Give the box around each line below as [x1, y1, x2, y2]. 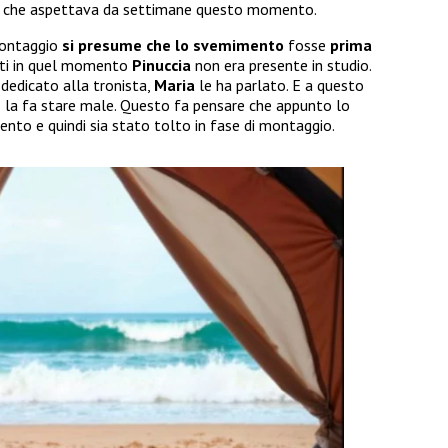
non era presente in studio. [195, 55, 371, 76]
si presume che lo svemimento [62, 35, 288, 56]
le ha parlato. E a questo [199, 75, 364, 96]
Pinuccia [132, 55, 195, 76]
